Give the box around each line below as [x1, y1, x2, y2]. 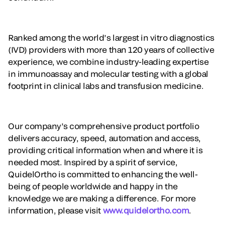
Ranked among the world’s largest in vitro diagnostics [8, 32, 214, 42]
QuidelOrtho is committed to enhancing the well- [8, 169, 198, 179]
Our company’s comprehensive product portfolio [8, 121, 199, 131]
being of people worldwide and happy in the [8, 181, 178, 191]
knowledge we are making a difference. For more [8, 193, 196, 203]
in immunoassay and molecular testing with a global [8, 68, 208, 78]
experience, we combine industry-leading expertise [8, 56, 209, 66]
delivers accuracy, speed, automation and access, [8, 133, 201, 143]
